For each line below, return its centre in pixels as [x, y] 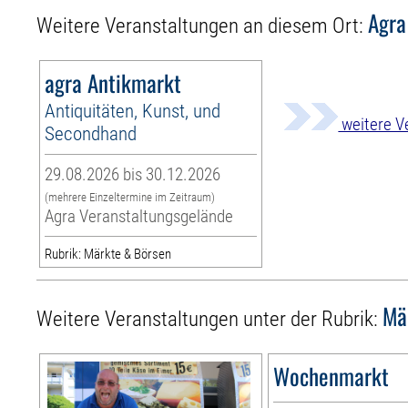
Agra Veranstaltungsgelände [139, 217]
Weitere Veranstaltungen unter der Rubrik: [210, 320]
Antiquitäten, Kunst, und [133, 111]
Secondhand [91, 134]
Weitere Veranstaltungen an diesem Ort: [203, 26]
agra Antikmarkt [113, 83]
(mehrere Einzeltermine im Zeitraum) [130, 198]
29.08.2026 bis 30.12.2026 [133, 175]
